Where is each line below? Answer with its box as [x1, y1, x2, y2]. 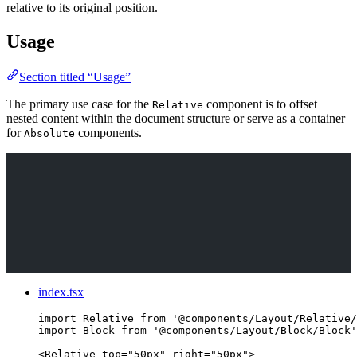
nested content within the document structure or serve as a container [6, 111, 345, 125]
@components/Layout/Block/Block [159, 324, 351, 336]
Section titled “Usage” [19, 69, 131, 84]
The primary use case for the [6, 96, 152, 111]
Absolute [24, 127, 75, 139]
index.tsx [38, 284, 84, 299]
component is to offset [203, 96, 317, 111]
